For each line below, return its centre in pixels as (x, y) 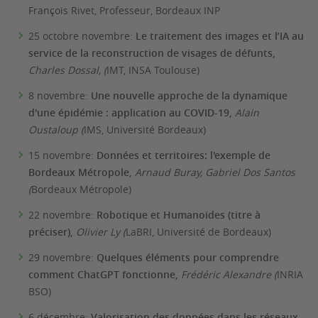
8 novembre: (60, 95)
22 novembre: (62, 215)
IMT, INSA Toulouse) (153, 70)
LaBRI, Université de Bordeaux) (198, 232)
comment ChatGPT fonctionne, (105, 274)
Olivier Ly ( (101, 232)
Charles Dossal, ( (67, 70)
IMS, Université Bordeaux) (145, 130)
